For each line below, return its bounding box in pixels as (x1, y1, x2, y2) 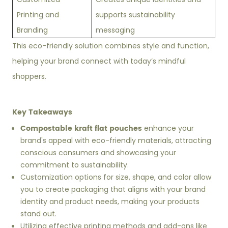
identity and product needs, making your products (20, 196, 200, 207)
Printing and (17, 10, 60, 20)
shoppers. (12, 71, 47, 81)
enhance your (142, 123, 194, 133)
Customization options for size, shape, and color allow (20, 172, 212, 182)
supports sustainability (96, 10, 176, 20)
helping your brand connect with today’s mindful (12, 56, 186, 66)
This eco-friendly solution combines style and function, (12, 41, 210, 51)
